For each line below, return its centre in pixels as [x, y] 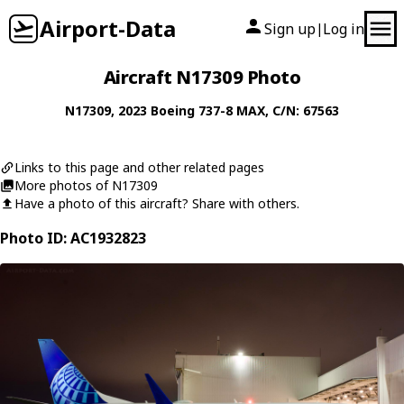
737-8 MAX [232, 110]
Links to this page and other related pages [139, 167]
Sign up [290, 29]
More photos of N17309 [86, 185]
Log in [344, 29]
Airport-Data [108, 28]
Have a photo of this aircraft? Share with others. [157, 203]
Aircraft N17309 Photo [202, 77]
